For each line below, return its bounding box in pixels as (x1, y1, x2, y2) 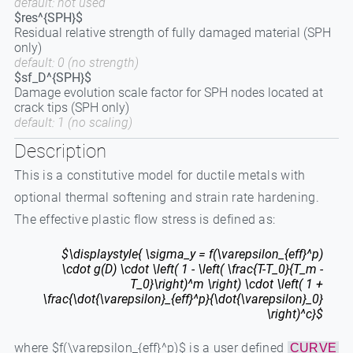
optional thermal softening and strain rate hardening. (13, 190, 319, 205)
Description (13, 140, 106, 162)
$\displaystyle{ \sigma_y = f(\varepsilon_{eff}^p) (61, 247, 324, 262)
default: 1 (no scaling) (13, 115, 132, 130)
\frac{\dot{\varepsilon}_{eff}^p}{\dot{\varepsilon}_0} (43, 292, 324, 307)
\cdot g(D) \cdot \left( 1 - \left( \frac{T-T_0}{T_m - (61, 262, 324, 277)
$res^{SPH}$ (13, 10, 83, 25)
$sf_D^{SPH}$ (13, 70, 91, 85)
